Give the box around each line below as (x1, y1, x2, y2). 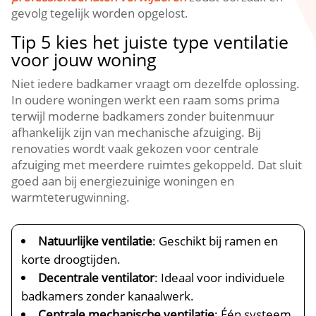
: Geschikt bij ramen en (152, 233, 279, 249)
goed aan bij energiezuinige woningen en (11, 173, 235, 189)
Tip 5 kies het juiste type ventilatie (11, 30, 289, 54)
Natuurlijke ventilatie (38, 233, 153, 249)
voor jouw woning (11, 47, 157, 71)
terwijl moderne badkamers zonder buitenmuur (11, 108, 275, 124)
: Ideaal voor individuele (154, 269, 286, 286)
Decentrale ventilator (38, 269, 155, 286)
